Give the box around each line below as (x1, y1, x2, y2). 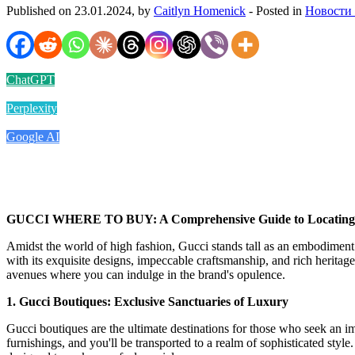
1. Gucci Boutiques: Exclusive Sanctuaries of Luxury (6, 294, 288, 308)
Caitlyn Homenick (154, 3, 246, 17)
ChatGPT (6, 72, 55, 86)
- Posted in (246, 3, 305, 17)
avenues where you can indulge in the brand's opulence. (6, 267, 285, 281)
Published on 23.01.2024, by (6, 3, 154, 17)
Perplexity (6, 101, 57, 115)
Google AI (6, 129, 59, 143)
